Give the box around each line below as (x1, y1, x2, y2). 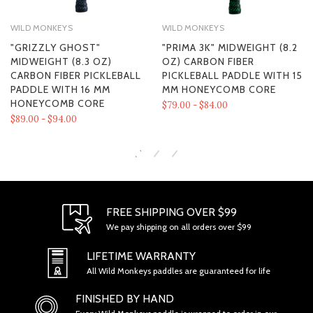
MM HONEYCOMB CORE (162, 82, 276, 96)
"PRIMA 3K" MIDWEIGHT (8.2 (162, 41, 298, 54)
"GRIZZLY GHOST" (10, 41, 101, 54)
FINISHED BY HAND (75, 291, 174, 305)
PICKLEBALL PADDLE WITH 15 (162, 68, 303, 82)
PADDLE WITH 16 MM (10, 82, 110, 96)
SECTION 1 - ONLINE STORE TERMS (15, 235, 164, 249)
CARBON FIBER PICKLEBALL (10, 68, 141, 82)
